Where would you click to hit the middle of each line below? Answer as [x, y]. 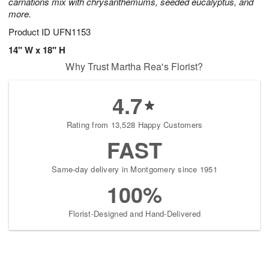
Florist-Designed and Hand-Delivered [134, 214]
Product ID [31, 32]
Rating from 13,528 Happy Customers [134, 125]
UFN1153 [72, 32]
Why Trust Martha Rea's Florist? [134, 67]
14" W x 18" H [37, 50]
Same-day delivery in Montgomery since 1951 [134, 169]
